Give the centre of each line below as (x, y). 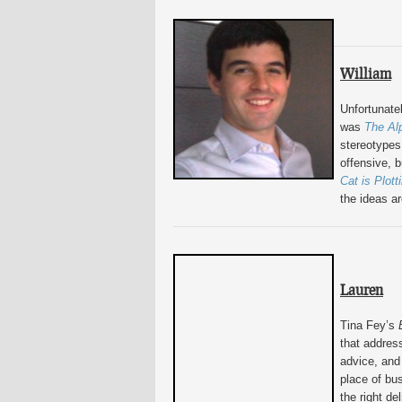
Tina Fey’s (369, 325)
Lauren (362, 289)
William (366, 73)
